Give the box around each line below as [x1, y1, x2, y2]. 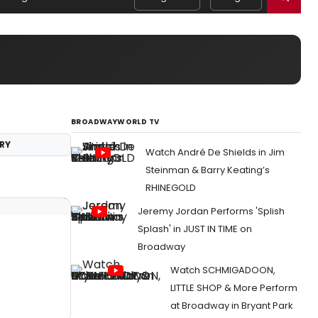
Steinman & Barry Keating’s [146, 163, 270, 177]
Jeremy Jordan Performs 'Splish [138, 204, 285, 218]
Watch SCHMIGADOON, [170, 263, 275, 277]
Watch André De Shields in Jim [146, 146, 285, 159]
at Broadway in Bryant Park [170, 299, 293, 312]
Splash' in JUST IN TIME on [138, 222, 252, 236]
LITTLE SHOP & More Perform [170, 281, 297, 295]
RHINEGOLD [146, 181, 196, 194]
